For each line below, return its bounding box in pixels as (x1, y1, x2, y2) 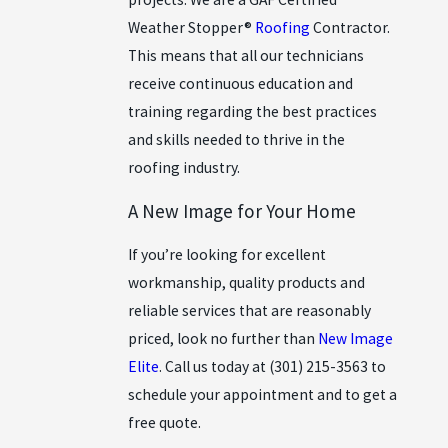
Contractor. (310, 17, 390, 37)
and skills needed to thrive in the (128, 129, 345, 149)
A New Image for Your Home (128, 199, 356, 224)
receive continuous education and (128, 73, 353, 93)
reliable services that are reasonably (128, 301, 371, 321)
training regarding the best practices (128, 101, 377, 121)
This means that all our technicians (128, 45, 364, 65)
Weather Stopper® (128, 17, 255, 37)
